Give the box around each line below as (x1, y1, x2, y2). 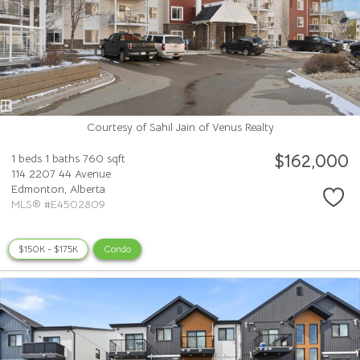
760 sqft (83, 151, 125, 166)
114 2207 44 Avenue (11, 166, 111, 182)
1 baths (45, 151, 80, 166)
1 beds (11, 151, 42, 166)
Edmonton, (11, 182, 70, 197)
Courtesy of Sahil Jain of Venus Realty (86, 119, 274, 134)
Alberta (70, 182, 105, 197)
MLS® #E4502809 (11, 197, 105, 212)
